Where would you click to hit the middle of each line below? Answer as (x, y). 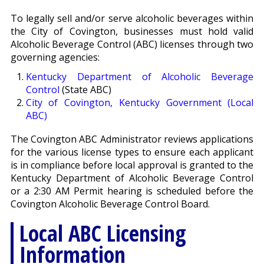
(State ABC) (85, 90)
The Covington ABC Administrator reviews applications (132, 139)
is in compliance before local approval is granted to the (132, 165)
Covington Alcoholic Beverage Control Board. (110, 204)
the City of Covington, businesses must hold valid (132, 32)
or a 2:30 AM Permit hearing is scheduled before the (132, 191)
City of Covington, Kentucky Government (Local (140, 103)
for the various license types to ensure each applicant (132, 152)
